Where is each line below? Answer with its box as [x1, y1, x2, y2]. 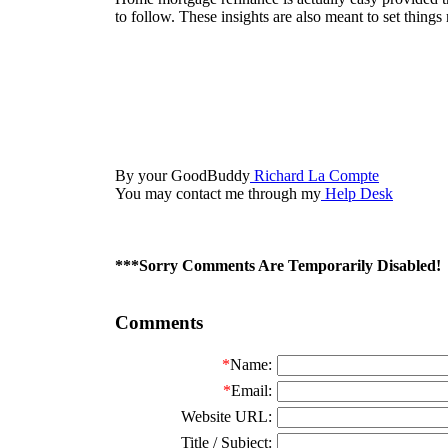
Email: [231, 382, 272, 400]
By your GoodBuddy [115, 166, 250, 184]
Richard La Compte [250, 166, 379, 184]
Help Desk [321, 184, 393, 202]
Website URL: [181, 408, 272, 426]
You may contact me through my [115, 184, 321, 202]
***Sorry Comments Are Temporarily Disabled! [115, 256, 441, 274]
